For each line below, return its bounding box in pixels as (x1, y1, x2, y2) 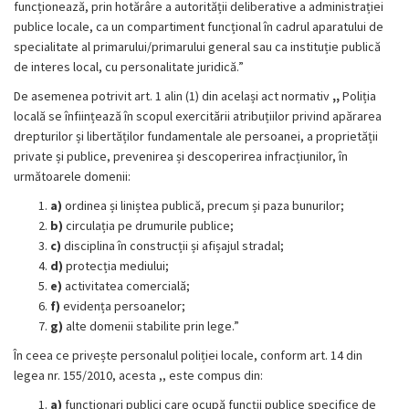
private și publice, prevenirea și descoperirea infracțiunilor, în (14, 148, 348, 164)
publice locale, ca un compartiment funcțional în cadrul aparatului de (14, 18, 383, 35)
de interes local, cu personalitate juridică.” (14, 58, 244, 75)
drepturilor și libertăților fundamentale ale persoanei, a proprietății (14, 128, 378, 144)
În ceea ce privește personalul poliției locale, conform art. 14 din (14, 347, 362, 363)
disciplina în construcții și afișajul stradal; (64, 237, 284, 254)
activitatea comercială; (65, 278, 190, 294)
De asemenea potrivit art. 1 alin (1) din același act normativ (14, 88, 332, 104)
